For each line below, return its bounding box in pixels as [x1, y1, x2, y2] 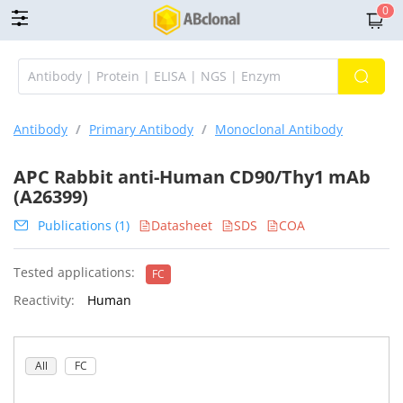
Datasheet [151, 217, 212, 234]
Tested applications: [13, 264, 135, 281]
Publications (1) [38, 217, 130, 234]
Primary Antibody [89, 121, 193, 138]
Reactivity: [13, 291, 75, 309]
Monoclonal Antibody [215, 121, 343, 138]
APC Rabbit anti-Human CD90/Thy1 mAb [13, 165, 371, 189]
